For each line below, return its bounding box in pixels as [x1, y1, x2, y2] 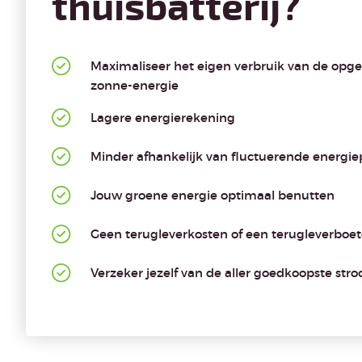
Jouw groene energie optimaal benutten [90, 187, 335, 203]
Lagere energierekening [90, 110, 235, 125]
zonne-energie [90, 78, 179, 93]
